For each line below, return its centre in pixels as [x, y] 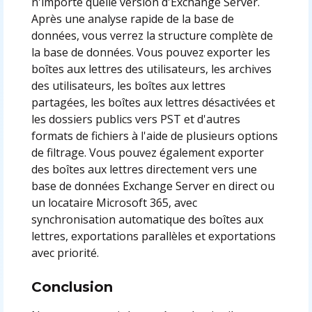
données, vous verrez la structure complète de [152, 35]
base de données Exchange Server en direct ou [153, 186]
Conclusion [72, 287]
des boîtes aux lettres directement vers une [144, 169]
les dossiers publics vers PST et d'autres [135, 119]
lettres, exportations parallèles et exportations [153, 236]
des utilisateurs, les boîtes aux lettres [128, 85]
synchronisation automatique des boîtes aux [147, 219]
